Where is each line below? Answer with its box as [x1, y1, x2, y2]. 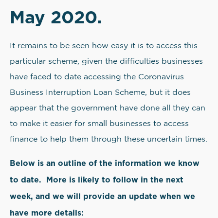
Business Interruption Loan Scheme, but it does [10, 89, 191, 97]
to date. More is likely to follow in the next [10, 174, 183, 185]
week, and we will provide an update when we [10, 191, 195, 202]
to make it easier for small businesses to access [10, 120, 189, 128]
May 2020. [10, 4, 107, 30]
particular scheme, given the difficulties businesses [10, 58, 203, 66]
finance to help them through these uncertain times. [10, 136, 207, 144]
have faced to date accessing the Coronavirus [10, 73, 184, 81]
